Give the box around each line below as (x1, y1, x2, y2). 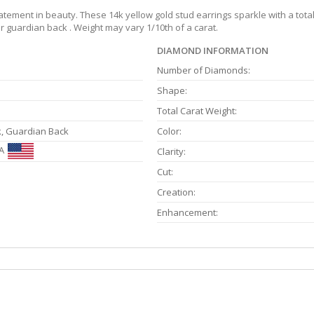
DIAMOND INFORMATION (157, 44, 268, 57)
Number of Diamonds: (157, 64, 250, 77)
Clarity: (157, 145, 186, 158)
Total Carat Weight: (157, 104, 237, 118)
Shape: (157, 84, 187, 97)
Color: (157, 125, 182, 138)
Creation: (157, 186, 196, 199)
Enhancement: (157, 206, 218, 219)
